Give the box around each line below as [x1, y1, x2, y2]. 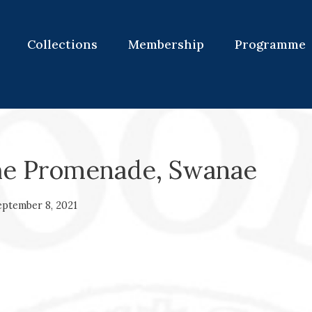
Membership [127, 36, 204, 53]
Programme [234, 36, 306, 53]
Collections [26, 36, 97, 53]
